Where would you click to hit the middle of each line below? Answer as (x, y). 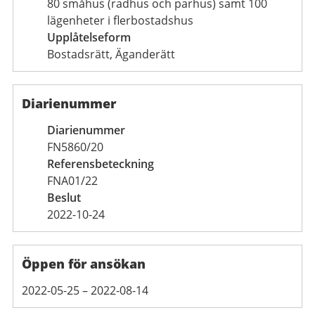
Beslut (64, 197)
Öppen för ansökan (84, 263)
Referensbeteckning (101, 163)
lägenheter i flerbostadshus (120, 20)
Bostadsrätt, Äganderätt (111, 54)
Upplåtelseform (89, 37)
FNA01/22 (72, 180)
